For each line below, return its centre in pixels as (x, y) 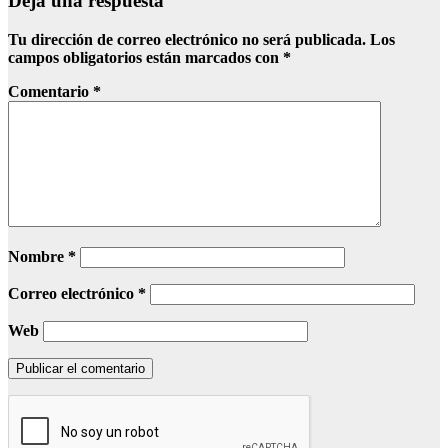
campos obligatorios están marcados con (145, 57)
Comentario (50, 91)
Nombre (38, 256)
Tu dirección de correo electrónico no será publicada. (187, 39)
